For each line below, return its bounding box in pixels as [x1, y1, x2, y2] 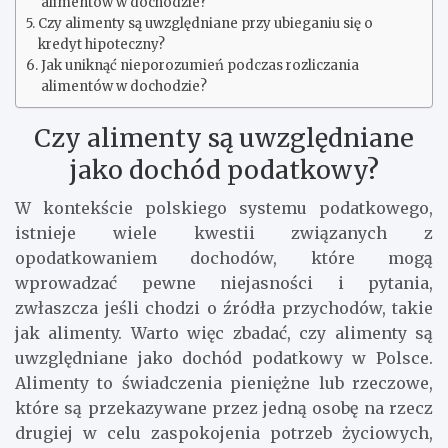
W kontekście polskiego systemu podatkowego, [15, 198, 433, 219]
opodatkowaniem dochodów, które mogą [15, 248, 433, 269]
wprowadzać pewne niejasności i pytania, [15, 273, 433, 294]
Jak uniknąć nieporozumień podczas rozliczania [40, 57, 359, 75]
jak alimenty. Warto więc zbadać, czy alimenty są [15, 323, 433, 344]
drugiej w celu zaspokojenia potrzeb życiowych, [15, 423, 433, 444]
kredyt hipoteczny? [37, 36, 165, 54]
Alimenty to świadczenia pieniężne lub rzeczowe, [15, 373, 433, 394]
